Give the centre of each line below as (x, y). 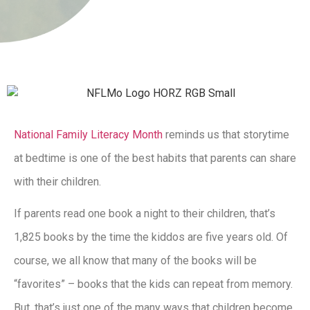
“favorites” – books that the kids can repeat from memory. (153, 284)
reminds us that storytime (226, 134)
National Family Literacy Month (88, 134)
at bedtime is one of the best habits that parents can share (155, 158)
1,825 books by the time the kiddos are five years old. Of (151, 237)
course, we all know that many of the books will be (135, 260)
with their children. (57, 181)
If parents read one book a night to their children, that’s (145, 213)
